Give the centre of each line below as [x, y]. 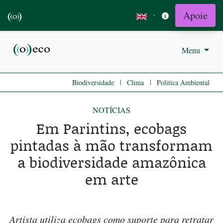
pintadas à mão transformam [111, 145]
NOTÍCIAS [111, 110]
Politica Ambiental [183, 83]
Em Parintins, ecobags [111, 128]
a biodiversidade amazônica [111, 162]
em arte [111, 179]
